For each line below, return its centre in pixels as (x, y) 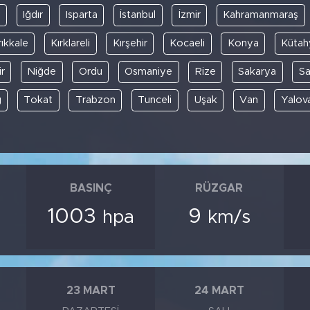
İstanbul (138, 15)
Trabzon (95, 100)
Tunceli (155, 100)
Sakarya (257, 72)
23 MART (91, 291)
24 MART (219, 291)
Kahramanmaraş (261, 15)
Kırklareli (70, 43)
